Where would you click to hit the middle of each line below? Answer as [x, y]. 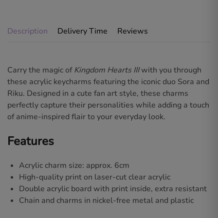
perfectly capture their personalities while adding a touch [108, 105]
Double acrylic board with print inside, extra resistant [113, 189]
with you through [170, 70]
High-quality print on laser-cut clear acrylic [95, 177]
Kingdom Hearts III [107, 70]
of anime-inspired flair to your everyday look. [86, 117]
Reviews [133, 31]
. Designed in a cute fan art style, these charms [106, 94]
